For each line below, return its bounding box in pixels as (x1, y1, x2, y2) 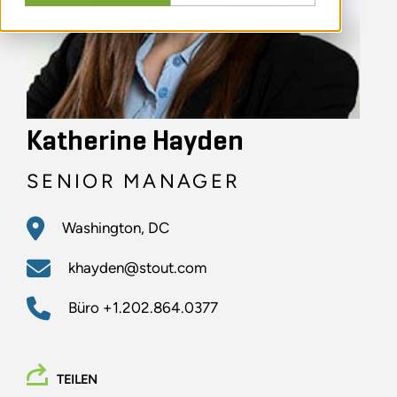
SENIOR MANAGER (27, 169, 241, 194)
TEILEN (57, 372, 97, 388)
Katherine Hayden (27, 128, 244, 157)
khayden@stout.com (68, 259, 206, 277)
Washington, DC (62, 219, 169, 237)
